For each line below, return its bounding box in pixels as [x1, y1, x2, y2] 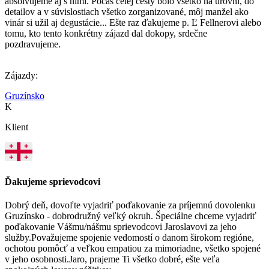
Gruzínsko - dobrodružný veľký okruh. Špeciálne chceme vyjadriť [5, 211, 256, 221]
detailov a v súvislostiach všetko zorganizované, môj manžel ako [5, 7, 249, 17]
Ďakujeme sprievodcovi [5, 176, 100, 187]
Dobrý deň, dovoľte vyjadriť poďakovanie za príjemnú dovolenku [5, 200, 255, 210]
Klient [5, 122, 28, 133]
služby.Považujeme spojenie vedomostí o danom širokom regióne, [5, 232, 254, 243]
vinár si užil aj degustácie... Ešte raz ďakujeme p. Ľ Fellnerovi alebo [5, 17, 261, 28]
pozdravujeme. [5, 39, 61, 50]
